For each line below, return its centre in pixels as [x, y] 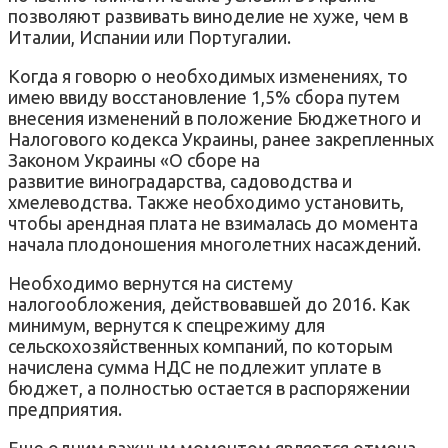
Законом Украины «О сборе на [134, 159]
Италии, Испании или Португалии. [151, 36]
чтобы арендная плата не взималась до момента [213, 222]
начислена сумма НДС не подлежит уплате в [194, 366]
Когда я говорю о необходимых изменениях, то [208, 75]
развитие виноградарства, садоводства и [180, 180]
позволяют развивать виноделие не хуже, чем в [208, 15]
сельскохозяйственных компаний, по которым [200, 345]
